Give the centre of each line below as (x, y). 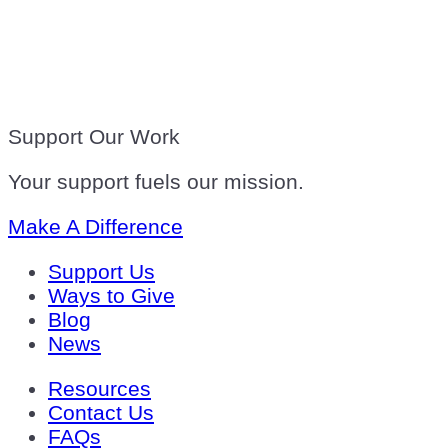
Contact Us (101, 412)
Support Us (101, 271)
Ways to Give (111, 295)
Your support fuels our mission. (156, 181)
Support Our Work (94, 136)
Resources (99, 388)
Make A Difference (95, 226)
